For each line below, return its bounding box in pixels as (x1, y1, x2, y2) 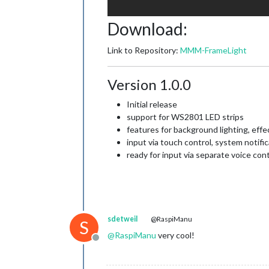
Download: (107, 19, 187, 39)
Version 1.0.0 (107, 76, 191, 93)
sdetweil (107, 214, 138, 223)
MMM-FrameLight (180, 45, 247, 55)
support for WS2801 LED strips (127, 112, 244, 122)
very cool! (156, 230, 195, 240)
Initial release (127, 99, 177, 109)
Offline (95, 238, 124, 249)
